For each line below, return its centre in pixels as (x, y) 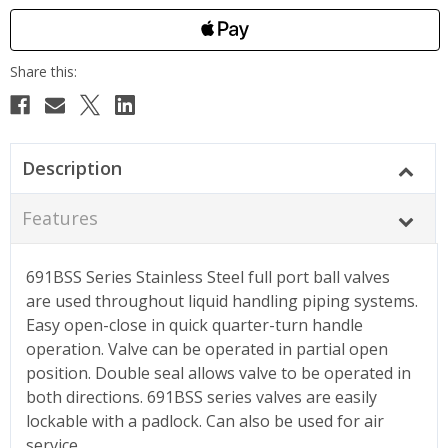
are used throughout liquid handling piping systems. (222, 300)
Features (59, 217)
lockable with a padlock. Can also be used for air (205, 420)
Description (71, 167)
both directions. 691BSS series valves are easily (201, 396)
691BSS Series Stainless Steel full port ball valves (208, 276)
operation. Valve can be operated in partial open (207, 348)
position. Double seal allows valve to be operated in (218, 372)
